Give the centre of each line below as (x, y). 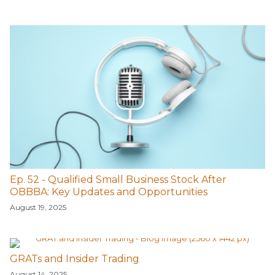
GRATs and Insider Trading (75, 259)
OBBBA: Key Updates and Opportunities (109, 192)
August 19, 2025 (38, 207)
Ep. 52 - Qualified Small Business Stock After (118, 180)
